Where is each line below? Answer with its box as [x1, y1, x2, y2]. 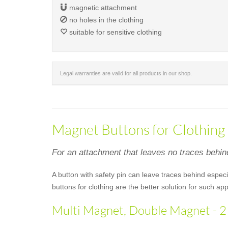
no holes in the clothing [67, 16, 144, 24]
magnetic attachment [67, 4, 137, 12]
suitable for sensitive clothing [67, 28, 162, 36]
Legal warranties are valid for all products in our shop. [60, 70, 192, 76]
